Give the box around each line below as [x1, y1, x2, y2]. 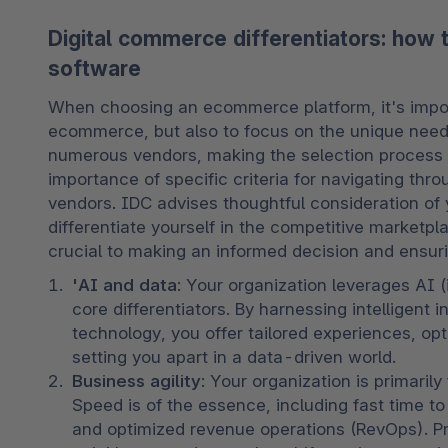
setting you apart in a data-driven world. [72, 346, 396, 367]
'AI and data [72, 274, 177, 295]
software [48, 56, 153, 82]
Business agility [72, 370, 201, 391]
